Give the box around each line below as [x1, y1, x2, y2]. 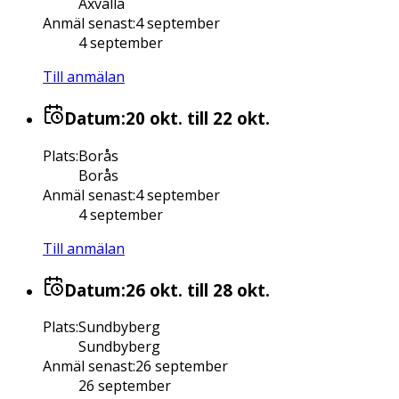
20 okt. [126, 107, 183, 130]
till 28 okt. [183, 278, 270, 301]
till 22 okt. [183, 107, 270, 130]
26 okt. [126, 278, 183, 301]
